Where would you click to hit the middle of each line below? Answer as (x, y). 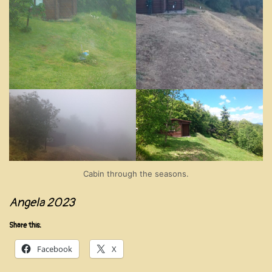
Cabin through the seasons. (136, 173)
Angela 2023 (42, 202)
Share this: (25, 225)
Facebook (55, 249)
